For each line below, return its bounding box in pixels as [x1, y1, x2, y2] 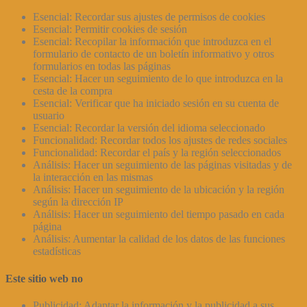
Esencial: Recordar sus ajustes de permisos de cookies [33, 11, 265, 23]
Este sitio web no [5, 272, 83, 284]
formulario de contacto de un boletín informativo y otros [33, 48, 274, 60]
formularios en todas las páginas [33, 60, 171, 73]
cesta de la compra [33, 85, 112, 97]
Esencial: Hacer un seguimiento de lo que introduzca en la [33, 73, 283, 85]
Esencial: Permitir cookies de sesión [33, 23, 187, 36]
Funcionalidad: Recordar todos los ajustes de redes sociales [33, 134, 287, 147]
